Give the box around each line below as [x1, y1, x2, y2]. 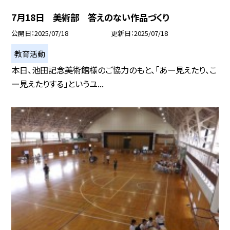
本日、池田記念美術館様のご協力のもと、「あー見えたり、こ [11, 63, 217, 76]
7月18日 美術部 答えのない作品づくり [11, 10, 170, 24]
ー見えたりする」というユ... [11, 77, 104, 90]
